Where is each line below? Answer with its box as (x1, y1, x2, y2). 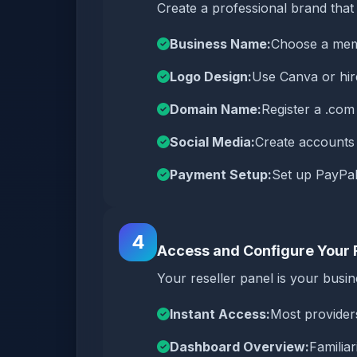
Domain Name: (170, 101, 261, 117)
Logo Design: (170, 69, 252, 84)
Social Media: (170, 134, 255, 150)
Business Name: (170, 36, 271, 52)
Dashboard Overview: (170, 339, 309, 355)
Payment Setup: (170, 167, 272, 182)
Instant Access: (170, 306, 270, 322)
